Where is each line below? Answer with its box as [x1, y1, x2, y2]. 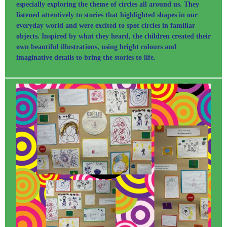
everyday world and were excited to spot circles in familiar [16, 21, 195, 29]
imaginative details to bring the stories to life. [16, 53, 158, 61]
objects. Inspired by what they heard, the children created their [16, 32, 211, 40]
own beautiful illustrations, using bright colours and [16, 43, 176, 51]
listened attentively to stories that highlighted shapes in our [16, 11, 198, 19]
